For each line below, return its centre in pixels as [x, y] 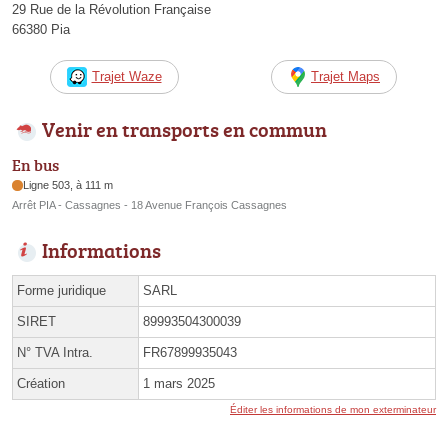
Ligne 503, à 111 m [68, 185]
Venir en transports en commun [184, 128]
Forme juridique [61, 291]
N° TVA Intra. [55, 353]
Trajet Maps [345, 76]
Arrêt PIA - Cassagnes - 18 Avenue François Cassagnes [149, 205]
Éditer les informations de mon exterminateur [333, 410]
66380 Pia [41, 29]
